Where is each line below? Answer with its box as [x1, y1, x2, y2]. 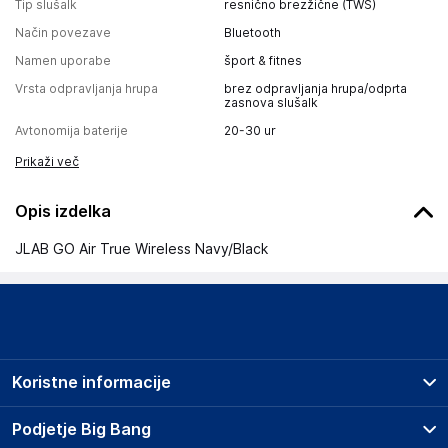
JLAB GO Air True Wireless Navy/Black [15, 241, 268, 257]
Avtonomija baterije [15, 123, 128, 138]
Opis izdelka [15, 201, 111, 221]
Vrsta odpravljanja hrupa [15, 81, 158, 96]
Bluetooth [224, 25, 281, 40]
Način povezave [15, 25, 111, 40]
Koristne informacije [12, 373, 171, 392]
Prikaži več [15, 154, 79, 169]
